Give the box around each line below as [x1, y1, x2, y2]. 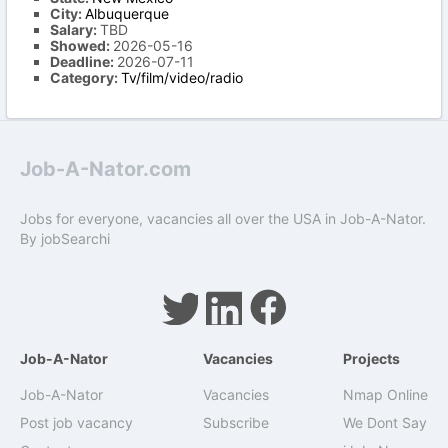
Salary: [50, 21, 100, 38]
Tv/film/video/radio [121, 69, 243, 86]
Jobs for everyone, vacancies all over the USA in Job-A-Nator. [20, 210, 426, 227]
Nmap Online [343, 386, 428, 403]
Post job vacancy [20, 414, 133, 431]
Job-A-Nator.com [20, 157, 191, 181]
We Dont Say [343, 414, 427, 431]
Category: [50, 69, 121, 86]
